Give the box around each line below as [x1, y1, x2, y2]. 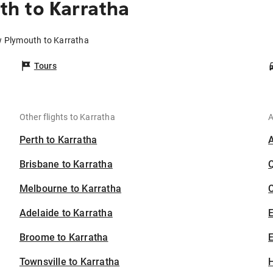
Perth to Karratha [19, 134, 97, 146]
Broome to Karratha [19, 232, 108, 244]
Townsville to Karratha [19, 256, 120, 268]
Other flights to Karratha [19, 112, 115, 122]
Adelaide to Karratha [19, 207, 113, 219]
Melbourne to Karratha [19, 183, 122, 195]
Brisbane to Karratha [19, 158, 113, 171]
